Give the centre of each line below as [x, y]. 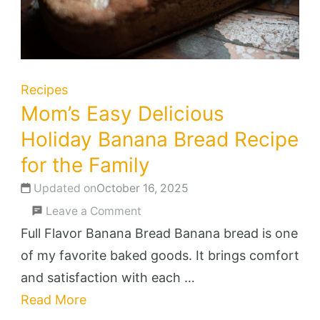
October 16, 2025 [142, 188]
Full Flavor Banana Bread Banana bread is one [159, 234]
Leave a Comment [94, 211]
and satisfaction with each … [108, 278]
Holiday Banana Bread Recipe [160, 139]
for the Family [85, 165]
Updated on [65, 188]
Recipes [44, 89]
